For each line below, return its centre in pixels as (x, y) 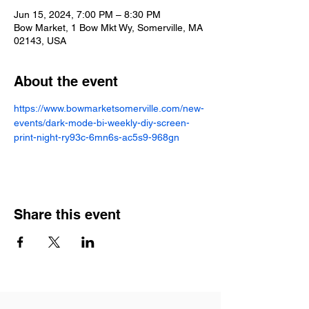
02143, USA (40, 41)
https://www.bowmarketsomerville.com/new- (109, 108)
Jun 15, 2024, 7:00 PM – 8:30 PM (87, 14)
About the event (66, 81)
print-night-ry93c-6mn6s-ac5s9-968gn (97, 137)
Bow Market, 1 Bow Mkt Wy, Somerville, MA (108, 28)
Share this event (67, 215)
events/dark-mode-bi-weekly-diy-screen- (102, 123)
